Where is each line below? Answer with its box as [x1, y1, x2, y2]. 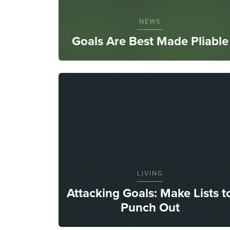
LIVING [137, 168, 163, 178]
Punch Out [120, 198, 180, 217]
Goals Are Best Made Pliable [71, 31, 228, 50]
